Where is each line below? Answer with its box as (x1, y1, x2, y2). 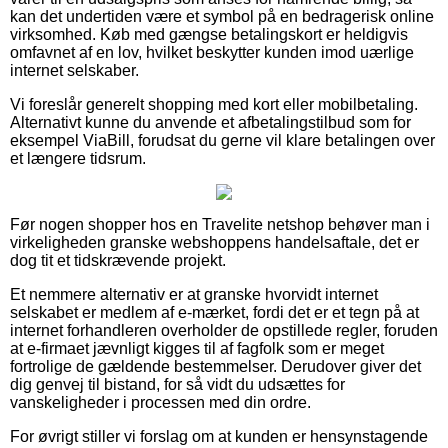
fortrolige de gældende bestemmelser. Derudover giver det (10, 357, 421, 375)
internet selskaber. (10, 61, 139, 79)
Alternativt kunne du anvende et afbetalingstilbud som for (10, 113, 411, 131)
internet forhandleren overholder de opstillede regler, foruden (10, 321, 438, 339)
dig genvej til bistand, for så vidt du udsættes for (10, 375, 345, 393)
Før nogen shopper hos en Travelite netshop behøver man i (10, 215, 430, 233)
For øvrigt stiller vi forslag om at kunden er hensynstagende (10, 427, 428, 445)
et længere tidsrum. (10, 149, 146, 167)
